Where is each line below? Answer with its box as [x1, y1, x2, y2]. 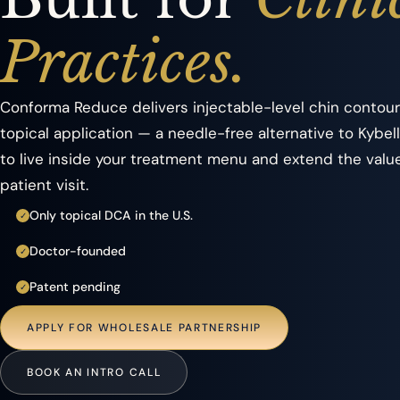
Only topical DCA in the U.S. [29, 207, 193, 223]
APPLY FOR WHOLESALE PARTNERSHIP [27, 320, 262, 335]
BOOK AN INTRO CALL [27, 364, 162, 379]
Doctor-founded [29, 243, 126, 259]
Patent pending [29, 279, 121, 295]
